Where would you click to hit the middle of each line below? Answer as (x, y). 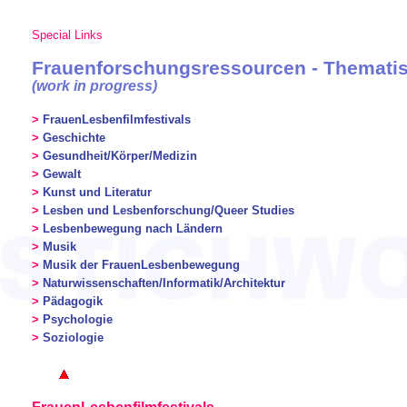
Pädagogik (73, 302)
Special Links (67, 35)
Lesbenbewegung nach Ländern (133, 229)
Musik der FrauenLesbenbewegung (141, 265)
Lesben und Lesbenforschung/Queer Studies (169, 211)
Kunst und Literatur (97, 193)
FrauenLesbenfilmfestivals (117, 120)
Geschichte (74, 138)
